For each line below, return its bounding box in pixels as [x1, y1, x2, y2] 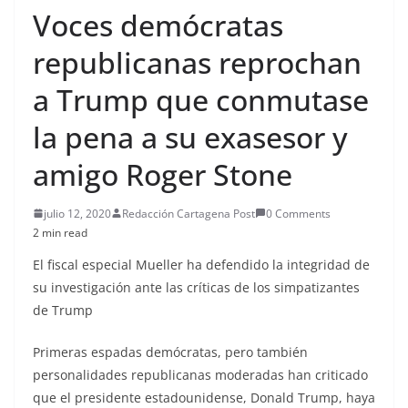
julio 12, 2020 [44, 205, 111, 221]
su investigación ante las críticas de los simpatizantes [33, 278, 360, 296]
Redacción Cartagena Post [122, 205, 255, 221]
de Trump [33, 301, 93, 319]
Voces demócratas [33, 5, 283, 45]
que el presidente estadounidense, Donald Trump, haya [33, 388, 375, 406]
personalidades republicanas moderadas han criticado [33, 365, 368, 383]
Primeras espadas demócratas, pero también [33, 342, 308, 361]
